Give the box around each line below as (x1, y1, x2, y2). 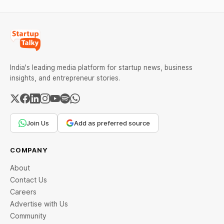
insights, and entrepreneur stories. (10, 74, 120, 82)
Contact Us (10, 175, 47, 184)
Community (10, 211, 46, 220)
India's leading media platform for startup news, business (10, 63, 192, 72)
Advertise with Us (10, 199, 68, 208)
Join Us (26, 119, 49, 127)
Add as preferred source (74, 119, 150, 127)
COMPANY (10, 146, 48, 154)
